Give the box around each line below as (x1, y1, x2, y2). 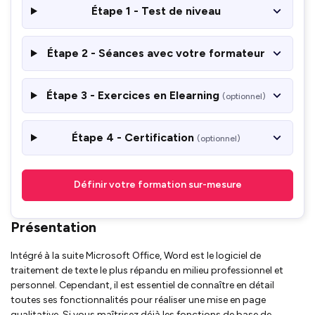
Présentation (11, 218, 96, 236)
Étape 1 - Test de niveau (91, 4, 221, 18)
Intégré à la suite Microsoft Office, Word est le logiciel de (11, 249, 261, 262)
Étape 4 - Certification (72, 130, 198, 144)
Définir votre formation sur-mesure (73, 179, 242, 191)
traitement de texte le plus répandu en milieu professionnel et (11, 264, 283, 276)
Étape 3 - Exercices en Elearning (46, 88, 223, 102)
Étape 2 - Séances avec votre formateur (47, 46, 266, 60)
